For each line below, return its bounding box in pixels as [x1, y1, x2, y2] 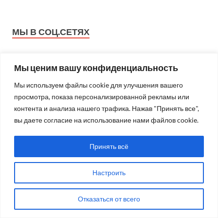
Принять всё [90, 142, 128, 150]
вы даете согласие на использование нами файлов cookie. [14, 115, 199, 124]
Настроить [92, 168, 126, 177]
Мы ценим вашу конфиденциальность [14, 62, 178, 73]
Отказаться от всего [78, 194, 140, 203]
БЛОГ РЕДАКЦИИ [12, 195, 87, 205]
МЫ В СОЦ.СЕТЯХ [12, 27, 90, 37]
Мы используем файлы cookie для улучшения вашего [14, 80, 183, 89]
